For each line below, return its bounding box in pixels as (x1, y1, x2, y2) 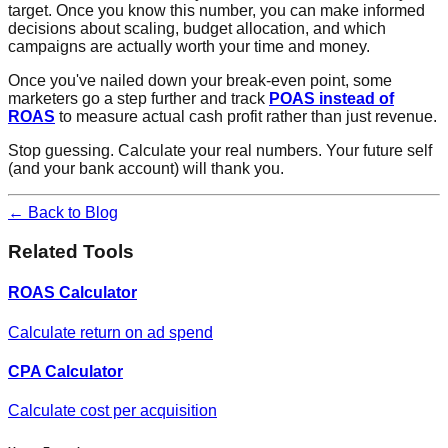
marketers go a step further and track (8, 90, 269, 108)
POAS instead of (269, 90, 394, 108)
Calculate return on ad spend (8, 323, 213, 341)
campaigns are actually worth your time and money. (8, 38, 370, 56)
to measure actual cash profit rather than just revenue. (55, 108, 437, 126)
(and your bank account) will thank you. (8, 160, 284, 178)
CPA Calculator (8, 362, 123, 380)
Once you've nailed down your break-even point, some (8, 72, 392, 90)
